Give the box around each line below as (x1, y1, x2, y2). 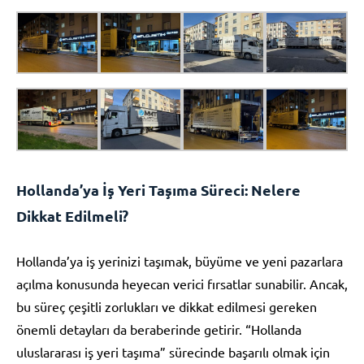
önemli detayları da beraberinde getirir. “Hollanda (16, 320, 301, 337)
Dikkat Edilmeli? (16, 206, 128, 225)
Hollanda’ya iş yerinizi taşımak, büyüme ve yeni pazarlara (16, 252, 343, 269)
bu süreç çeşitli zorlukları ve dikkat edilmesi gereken (16, 297, 317, 314)
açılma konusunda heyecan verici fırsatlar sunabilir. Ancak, (16, 275, 348, 292)
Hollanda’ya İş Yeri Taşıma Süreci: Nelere (16, 180, 301, 199)
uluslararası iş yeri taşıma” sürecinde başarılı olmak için (16, 343, 330, 360)
